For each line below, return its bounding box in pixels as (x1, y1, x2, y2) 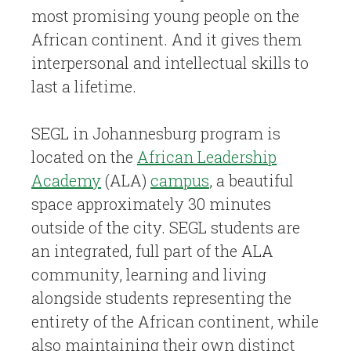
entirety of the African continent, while (31, 311, 319, 331)
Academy (31, 170, 101, 190)
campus (150, 170, 209, 190)
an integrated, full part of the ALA (31, 241, 273, 261)
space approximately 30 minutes (31, 194, 271, 214)
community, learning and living (31, 264, 266, 284)
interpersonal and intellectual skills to (31, 52, 309, 73)
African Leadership (137, 147, 277, 167)
